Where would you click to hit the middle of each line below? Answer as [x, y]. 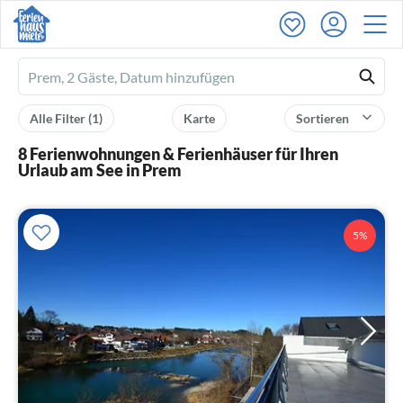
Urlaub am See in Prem [100, 170]
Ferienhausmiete [80, 78]
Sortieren [324, 118]
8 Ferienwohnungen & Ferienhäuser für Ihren [178, 154]
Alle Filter [59, 118]
